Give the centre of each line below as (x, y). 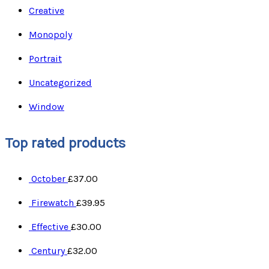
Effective (50, 227)
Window (47, 107)
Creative (47, 11)
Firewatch (53, 203)
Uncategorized (60, 83)
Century (48, 251)
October (48, 179)
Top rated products (65, 143)
